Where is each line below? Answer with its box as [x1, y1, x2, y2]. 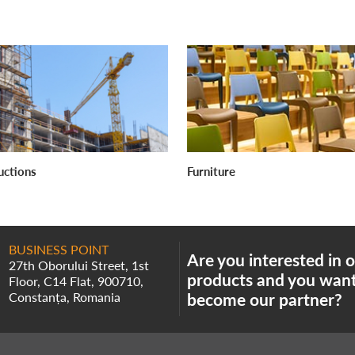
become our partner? [187, 289, 342, 310]
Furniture [187, 164, 235, 179]
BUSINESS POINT [9, 242, 109, 258]
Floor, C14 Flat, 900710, [9, 273, 143, 289]
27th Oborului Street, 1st [9, 258, 149, 273]
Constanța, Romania [9, 289, 120, 305]
